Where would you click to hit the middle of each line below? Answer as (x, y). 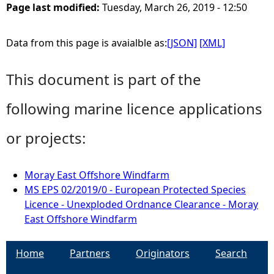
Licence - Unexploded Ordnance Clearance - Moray (141, 204)
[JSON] (182, 43)
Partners (90, 253)
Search (231, 253)
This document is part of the (104, 79)
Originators (163, 253)
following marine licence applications (134, 109)
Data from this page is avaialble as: (87, 43)
